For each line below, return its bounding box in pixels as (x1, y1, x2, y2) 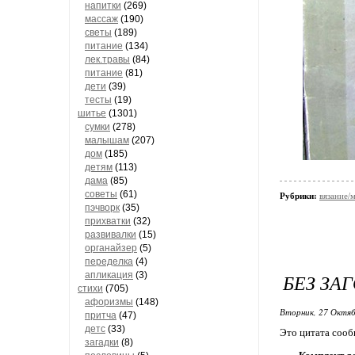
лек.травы (85, 54, 130, 65)
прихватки (85, 216, 131, 227)
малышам (85, 135, 129, 146)
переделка (85, 256, 133, 267)
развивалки (85, 229, 136, 240)
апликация (85, 269, 133, 281)
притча (85, 310, 116, 321)
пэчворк (85, 202, 120, 213)
